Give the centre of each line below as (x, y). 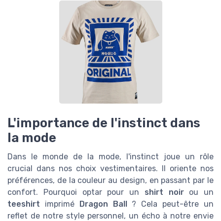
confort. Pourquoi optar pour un (76, 192)
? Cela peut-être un (170, 204)
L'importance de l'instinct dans (104, 123)
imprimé (60, 204)
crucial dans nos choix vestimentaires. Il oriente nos (110, 168)
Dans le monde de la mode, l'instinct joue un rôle (110, 156)
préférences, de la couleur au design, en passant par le (110, 180)
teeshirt (24, 204)
